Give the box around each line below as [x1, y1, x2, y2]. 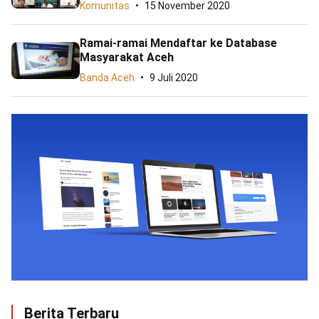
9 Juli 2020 [150, 72, 198, 83]
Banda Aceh [80, 72, 135, 83]
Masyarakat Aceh [80, 51, 174, 64]
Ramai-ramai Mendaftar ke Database [80, 36, 277, 50]
